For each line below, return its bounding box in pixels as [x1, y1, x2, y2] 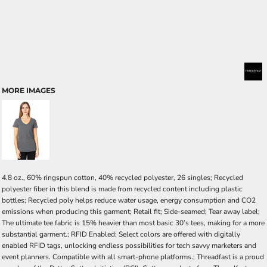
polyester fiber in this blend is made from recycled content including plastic [2, 184, 243, 194]
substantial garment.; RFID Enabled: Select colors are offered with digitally [2, 229, 240, 240]
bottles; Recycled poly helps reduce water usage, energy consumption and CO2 [2, 195, 256, 206]
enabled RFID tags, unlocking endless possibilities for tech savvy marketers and [2, 241, 256, 251]
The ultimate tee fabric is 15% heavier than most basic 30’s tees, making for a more [2, 218, 265, 228]
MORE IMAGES [2, 86, 55, 95]
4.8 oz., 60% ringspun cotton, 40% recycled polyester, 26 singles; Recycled [2, 173, 243, 183]
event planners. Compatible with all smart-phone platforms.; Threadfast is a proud [2, 252, 264, 262]
